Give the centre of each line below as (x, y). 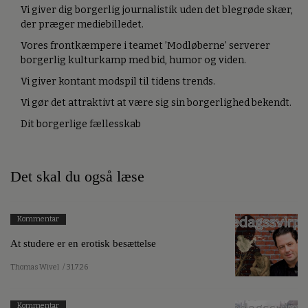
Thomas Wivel (35, 267)
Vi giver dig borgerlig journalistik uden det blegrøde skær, (157, 10)
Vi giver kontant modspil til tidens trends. (118, 81)
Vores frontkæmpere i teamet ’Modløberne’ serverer (145, 45)
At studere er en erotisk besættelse (83, 243)
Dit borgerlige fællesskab (81, 124)
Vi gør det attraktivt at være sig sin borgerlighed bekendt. (156, 102)
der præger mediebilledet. (82, 24)
